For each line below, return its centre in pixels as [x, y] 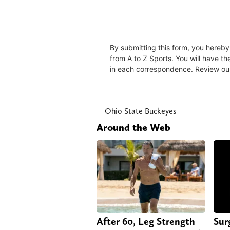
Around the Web [133, 127]
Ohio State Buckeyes [140, 111]
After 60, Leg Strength [146, 221]
